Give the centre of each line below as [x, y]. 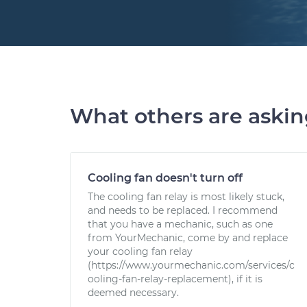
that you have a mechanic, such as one [180, 224]
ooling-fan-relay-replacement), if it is [175, 279]
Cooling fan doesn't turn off [165, 178]
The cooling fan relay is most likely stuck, [186, 197]
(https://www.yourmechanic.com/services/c [191, 265]
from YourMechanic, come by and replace [188, 238]
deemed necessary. [133, 293]
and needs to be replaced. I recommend [183, 210]
